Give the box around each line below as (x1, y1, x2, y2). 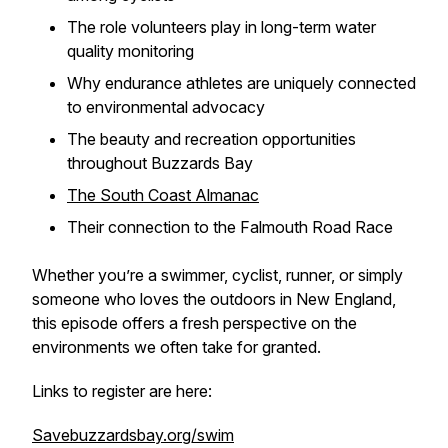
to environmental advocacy (67, 97, 265, 117)
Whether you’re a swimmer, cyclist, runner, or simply (32, 265, 403, 285)
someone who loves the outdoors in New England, (32, 289, 396, 309)
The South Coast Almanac (67, 185, 259, 205)
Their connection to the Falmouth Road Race (67, 217, 393, 237)
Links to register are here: (32, 381, 212, 401)
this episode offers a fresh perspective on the (32, 313, 357, 333)
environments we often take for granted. (32, 337, 321, 357)
